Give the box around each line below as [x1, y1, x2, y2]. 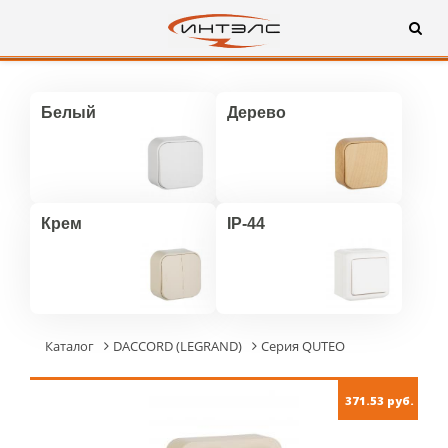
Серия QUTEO [261, 337, 345, 355]
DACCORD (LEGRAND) [113, 337, 242, 355]
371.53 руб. [345, 393, 414, 408]
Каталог [45, 337, 94, 355]
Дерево [227, 104, 287, 121]
